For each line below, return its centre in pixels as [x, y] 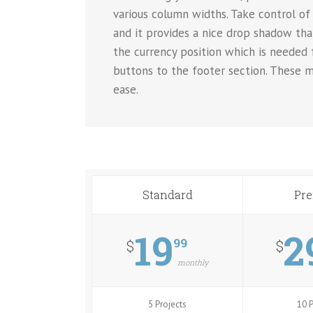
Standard [167, 194]
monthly [193, 262]
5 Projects [168, 304]
